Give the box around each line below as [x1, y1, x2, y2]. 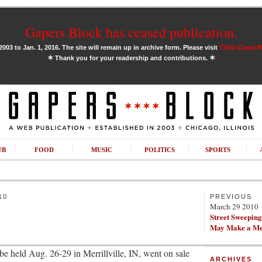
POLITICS [144, 146, 175, 153]
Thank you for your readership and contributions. [53, 54, 209, 61]
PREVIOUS [210, 193, 252, 200]
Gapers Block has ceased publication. [25, 23, 237, 42]
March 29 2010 [210, 201, 258, 212]
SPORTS [205, 146, 230, 153]
